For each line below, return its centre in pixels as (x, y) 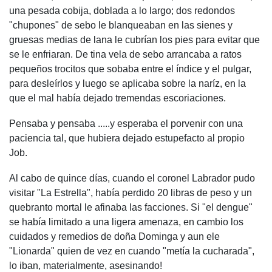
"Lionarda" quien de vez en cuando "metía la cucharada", (132, 251)
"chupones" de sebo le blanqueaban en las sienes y (121, 25)
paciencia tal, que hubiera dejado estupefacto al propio (127, 138)
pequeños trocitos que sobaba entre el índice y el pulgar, (130, 69)
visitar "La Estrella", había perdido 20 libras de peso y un (131, 193)
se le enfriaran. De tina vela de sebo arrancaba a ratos (125, 54)
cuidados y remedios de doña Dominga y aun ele (114, 236)
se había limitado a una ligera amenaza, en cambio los (126, 222)
